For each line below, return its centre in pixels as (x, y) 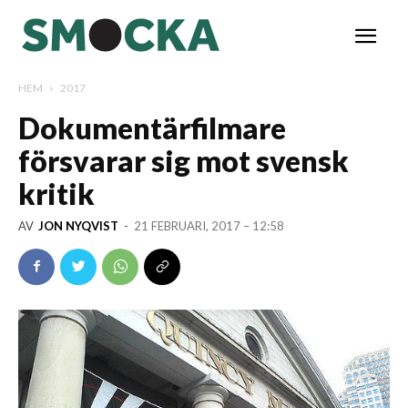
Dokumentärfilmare (152, 127)
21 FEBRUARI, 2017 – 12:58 (209, 225)
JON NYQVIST (78, 225)
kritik (56, 193)
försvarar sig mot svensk (184, 160)
